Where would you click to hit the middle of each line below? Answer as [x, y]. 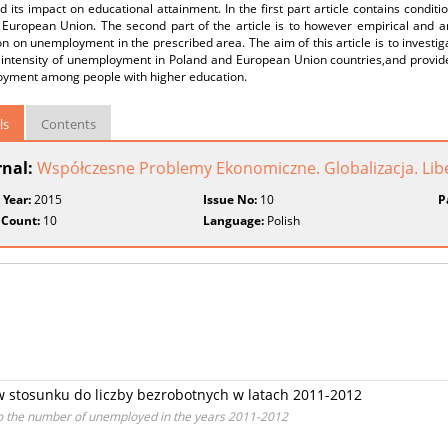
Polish [282, 220]
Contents [68, 124]
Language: [234, 220]
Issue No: [230, 199]
